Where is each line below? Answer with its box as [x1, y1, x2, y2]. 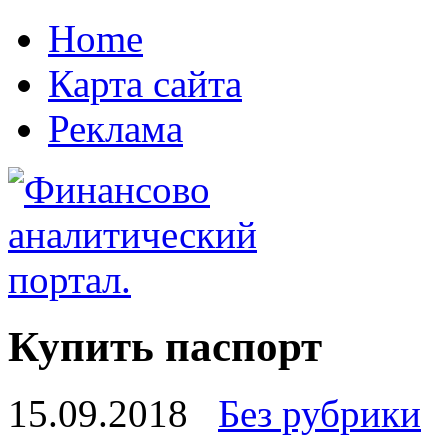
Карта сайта [48, 62, 242, 105]
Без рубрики [218, 391, 421, 435]
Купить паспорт [8, 322, 322, 370]
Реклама [48, 107, 183, 150]
